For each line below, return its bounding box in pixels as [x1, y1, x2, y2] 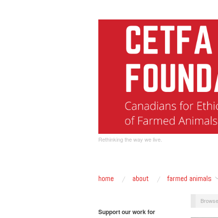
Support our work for [98, 207, 155, 216]
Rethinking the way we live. [98, 135, 162, 143]
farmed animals [167, 173, 212, 183]
